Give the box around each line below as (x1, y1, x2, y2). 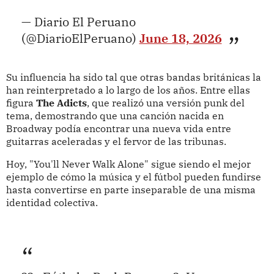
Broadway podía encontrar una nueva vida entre (6, 122, 231, 135)
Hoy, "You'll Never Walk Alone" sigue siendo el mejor (6, 158, 251, 171)
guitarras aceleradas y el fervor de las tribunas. (6, 135, 229, 148)
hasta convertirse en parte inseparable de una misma (6, 183, 256, 196)
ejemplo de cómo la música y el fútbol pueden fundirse (6, 171, 261, 183)
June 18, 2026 (139, 30, 222, 46)
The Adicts (35, 97, 87, 109)
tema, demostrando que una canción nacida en (6, 109, 224, 122)
